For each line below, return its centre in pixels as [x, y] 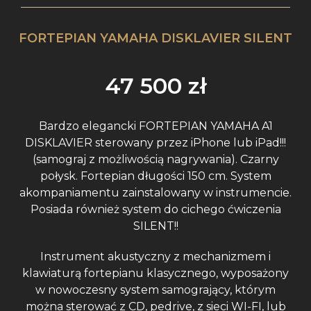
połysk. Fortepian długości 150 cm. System [155, 176]
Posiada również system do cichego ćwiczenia [155, 210]
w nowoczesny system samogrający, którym [155, 290]
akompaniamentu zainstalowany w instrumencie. [155, 193]
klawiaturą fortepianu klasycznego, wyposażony [155, 274]
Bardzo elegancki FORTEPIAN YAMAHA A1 [155, 126]
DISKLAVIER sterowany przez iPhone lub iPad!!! [155, 143]
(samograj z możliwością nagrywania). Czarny [155, 160]
